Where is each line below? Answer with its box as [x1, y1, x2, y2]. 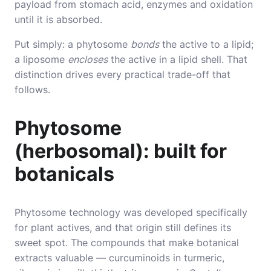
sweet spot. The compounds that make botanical [15, 236, 239, 249]
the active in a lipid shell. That [108, 53, 247, 65]
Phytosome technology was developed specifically [15, 206, 247, 218]
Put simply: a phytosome [15, 38, 131, 50]
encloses [68, 53, 108, 65]
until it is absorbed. [15, 13, 102, 25]
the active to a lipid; [159, 38, 253, 50]
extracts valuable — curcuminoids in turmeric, [15, 251, 224, 264]
